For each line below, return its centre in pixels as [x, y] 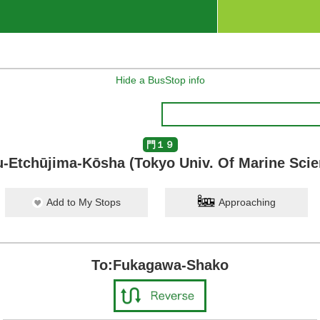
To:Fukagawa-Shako [160, 265]
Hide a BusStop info [160, 80]
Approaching [247, 202]
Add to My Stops [84, 202]
